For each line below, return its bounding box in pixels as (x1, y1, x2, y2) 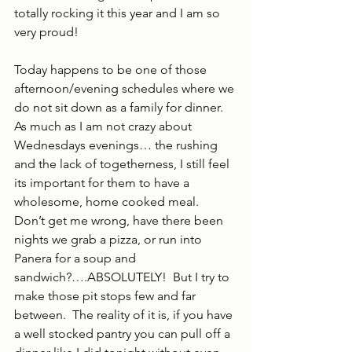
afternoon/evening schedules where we (14, 81, 237, 96)
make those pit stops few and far (14, 288, 199, 303)
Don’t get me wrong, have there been (14, 213, 226, 228)
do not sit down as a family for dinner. (14, 100, 229, 115)
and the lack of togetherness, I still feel (14, 156, 233, 171)
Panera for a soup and (14, 251, 139, 266)
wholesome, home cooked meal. (14, 194, 205, 209)
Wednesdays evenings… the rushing (14, 137, 221, 152)
